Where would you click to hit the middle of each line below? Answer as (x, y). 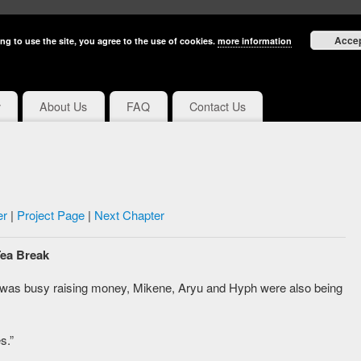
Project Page (50, 215)
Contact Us (217, 107)
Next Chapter (129, 215)
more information (255, 41)
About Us (64, 107)
